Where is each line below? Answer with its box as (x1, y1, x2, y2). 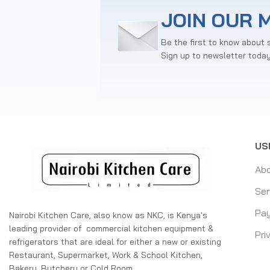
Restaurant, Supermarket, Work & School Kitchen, (9, 249, 202, 260)
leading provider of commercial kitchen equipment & (9, 222, 213, 234)
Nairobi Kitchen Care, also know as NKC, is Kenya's (9, 209, 207, 221)
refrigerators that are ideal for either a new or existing (9, 236, 221, 247)
